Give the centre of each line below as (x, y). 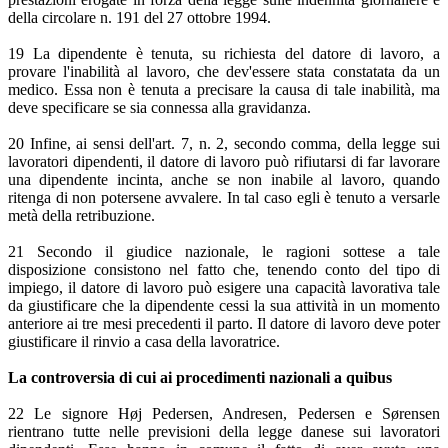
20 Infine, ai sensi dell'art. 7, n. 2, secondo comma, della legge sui (224, 144)
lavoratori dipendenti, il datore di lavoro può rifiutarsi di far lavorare (224, 162)
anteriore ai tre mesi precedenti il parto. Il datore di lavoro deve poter (224, 324)
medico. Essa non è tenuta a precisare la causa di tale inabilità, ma (224, 90)
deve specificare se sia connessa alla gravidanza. (159, 108)
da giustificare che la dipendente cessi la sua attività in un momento (224, 306)
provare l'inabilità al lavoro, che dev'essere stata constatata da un (224, 72)
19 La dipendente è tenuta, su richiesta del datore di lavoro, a (224, 54)
